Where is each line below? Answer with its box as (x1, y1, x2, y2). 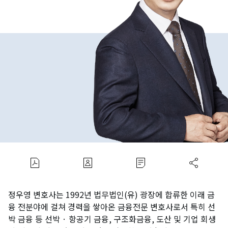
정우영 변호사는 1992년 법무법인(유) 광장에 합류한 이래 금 (8, 188, 215, 201)
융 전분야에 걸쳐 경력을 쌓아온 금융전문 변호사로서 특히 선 (8, 200, 215, 213)
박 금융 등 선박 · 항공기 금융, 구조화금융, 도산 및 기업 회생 (8, 212, 216, 225)
